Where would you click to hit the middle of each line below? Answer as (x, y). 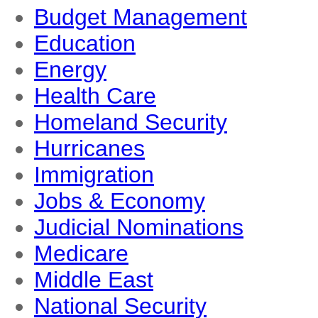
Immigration (94, 175)
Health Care (95, 96)
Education (85, 43)
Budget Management (141, 17)
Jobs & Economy (120, 201)
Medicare (81, 253)
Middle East (94, 280)
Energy (70, 70)
